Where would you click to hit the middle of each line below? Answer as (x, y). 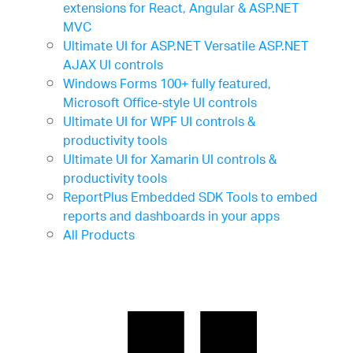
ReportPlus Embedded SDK (145, 199)
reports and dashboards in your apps (171, 218)
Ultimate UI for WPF (122, 124)
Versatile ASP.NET (256, 48)
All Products (99, 237)
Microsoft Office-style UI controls (160, 105)
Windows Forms (111, 86)
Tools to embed (272, 199)
